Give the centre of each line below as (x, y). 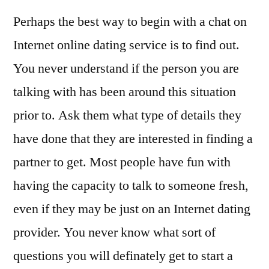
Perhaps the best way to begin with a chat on (130, 22)
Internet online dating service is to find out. (126, 45)
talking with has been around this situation (125, 92)
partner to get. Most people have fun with (122, 162)
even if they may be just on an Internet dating (132, 209)
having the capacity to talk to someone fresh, (131, 186)
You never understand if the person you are (126, 68)
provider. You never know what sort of (114, 232)
